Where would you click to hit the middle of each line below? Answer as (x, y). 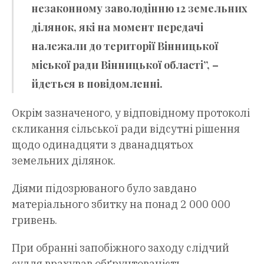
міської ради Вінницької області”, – (125, 65)
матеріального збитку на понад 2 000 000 (121, 204)
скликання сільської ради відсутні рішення (126, 129)
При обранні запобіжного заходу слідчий (121, 248)
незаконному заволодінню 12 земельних (139, 9)
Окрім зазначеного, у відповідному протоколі (131, 113)
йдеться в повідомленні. (97, 84)
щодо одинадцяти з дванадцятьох (103, 145)
